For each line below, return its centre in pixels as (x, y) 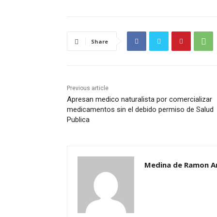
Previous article (88, 88)
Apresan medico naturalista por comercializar (139, 100)
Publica (78, 120)
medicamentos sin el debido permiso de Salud (140, 110)
